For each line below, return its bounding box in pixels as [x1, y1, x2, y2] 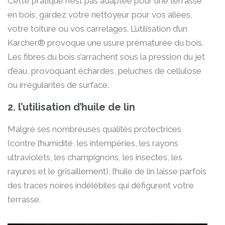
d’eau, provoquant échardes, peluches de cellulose [8, 65, 201, 76]
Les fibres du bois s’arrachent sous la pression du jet [8, 51, 205, 62]
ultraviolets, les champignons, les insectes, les [8, 152, 182, 162]
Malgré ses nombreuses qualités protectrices [8, 124, 181, 134]
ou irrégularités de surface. [8, 79, 109, 90]
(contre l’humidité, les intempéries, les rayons [8, 138, 178, 148]
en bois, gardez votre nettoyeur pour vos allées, [8, 9, 192, 20]
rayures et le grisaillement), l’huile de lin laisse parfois [8, 166, 206, 176]
